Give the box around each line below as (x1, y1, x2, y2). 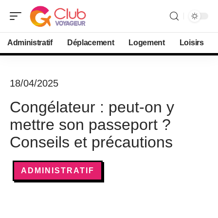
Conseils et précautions (10, 133, 173, 151)
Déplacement (67, 38, 114, 47)
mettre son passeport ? (10, 116, 171, 133)
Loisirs (179, 38, 204, 47)
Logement (128, 38, 165, 47)
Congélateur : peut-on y (10, 98, 174, 116)
